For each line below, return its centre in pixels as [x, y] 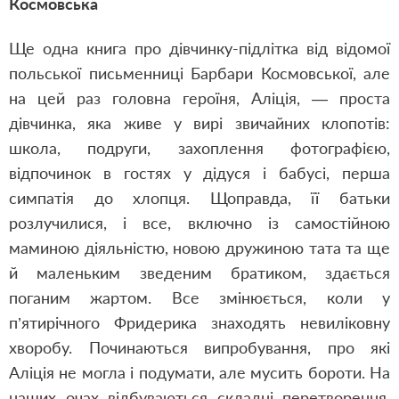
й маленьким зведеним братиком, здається [199, 273]
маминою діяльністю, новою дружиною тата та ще [199, 248]
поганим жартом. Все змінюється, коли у [199, 297]
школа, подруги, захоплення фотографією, [199, 148]
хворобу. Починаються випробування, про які [199, 347]
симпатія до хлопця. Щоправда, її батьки [199, 198]
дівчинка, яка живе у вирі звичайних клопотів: [199, 123]
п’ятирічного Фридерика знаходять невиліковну [199, 322]
